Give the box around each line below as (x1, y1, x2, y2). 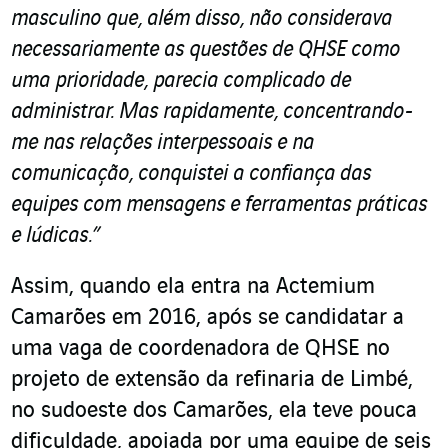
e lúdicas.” (11, 224, 100, 249)
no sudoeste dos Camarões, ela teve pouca (11, 399, 417, 424)
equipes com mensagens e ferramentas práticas (11, 193, 427, 218)
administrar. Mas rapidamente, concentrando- (11, 100, 413, 125)
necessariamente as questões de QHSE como (11, 38, 400, 63)
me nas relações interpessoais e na (11, 131, 314, 156)
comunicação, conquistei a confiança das (11, 162, 371, 187)
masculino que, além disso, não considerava (11, 7, 392, 32)
